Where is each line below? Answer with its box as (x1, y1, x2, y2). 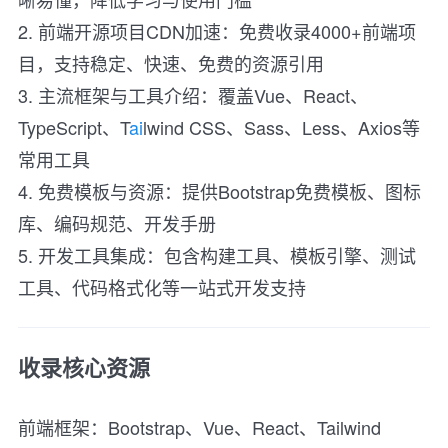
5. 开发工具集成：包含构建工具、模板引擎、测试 (18, 241, 416, 268)
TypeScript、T (18, 113, 129, 140)
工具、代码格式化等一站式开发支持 (18, 273, 306, 300)
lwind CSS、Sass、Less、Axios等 (143, 113, 420, 140)
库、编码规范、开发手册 (18, 209, 216, 236)
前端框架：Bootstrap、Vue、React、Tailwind (18, 413, 381, 440)
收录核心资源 (18, 350, 150, 383)
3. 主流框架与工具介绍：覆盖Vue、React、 (18, 81, 368, 108)
